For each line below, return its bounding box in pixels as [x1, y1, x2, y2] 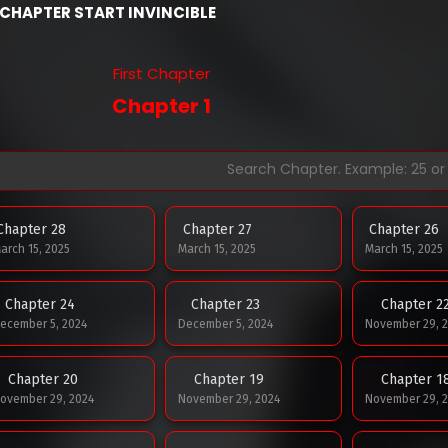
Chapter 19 [194, 370, 265, 388]
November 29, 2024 [178, 391, 281, 406]
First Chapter [113, 62, 210, 84]
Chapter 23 [191, 295, 261, 313]
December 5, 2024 [178, 316, 274, 331]
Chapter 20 [8, 370, 78, 388]
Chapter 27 [182, 220, 252, 238]
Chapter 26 [368, 220, 439, 238]
